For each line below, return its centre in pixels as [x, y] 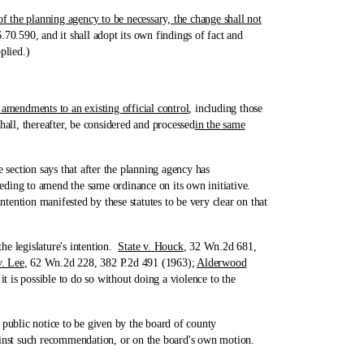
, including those [226, 108]
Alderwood [222, 263]
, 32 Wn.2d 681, [220, 247]
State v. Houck [151, 247]
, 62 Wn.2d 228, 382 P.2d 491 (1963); [110, 263]
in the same [220, 125]
